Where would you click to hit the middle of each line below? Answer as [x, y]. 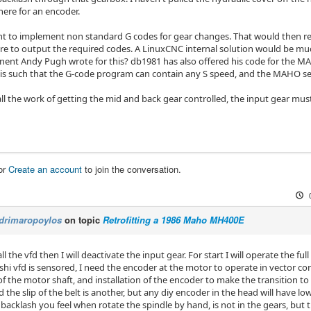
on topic [82, 220]
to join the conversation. [132, 169]
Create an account [45, 169]
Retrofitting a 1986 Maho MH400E [174, 220]
